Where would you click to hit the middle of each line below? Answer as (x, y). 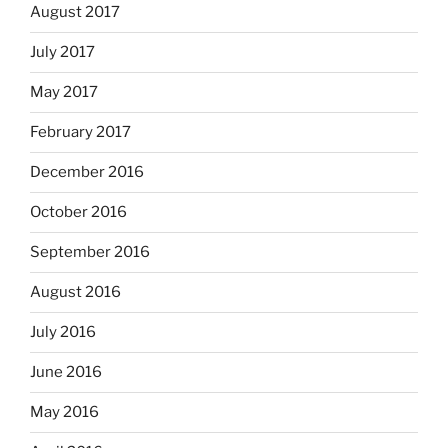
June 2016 (66, 372)
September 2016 (90, 252)
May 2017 (64, 92)
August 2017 (75, 12)
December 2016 (87, 172)
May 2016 (64, 412)
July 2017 (62, 52)
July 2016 (63, 332)
